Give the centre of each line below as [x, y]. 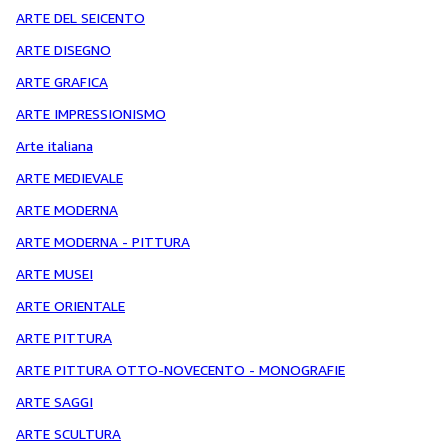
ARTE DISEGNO [63, 49]
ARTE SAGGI [54, 401]
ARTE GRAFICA [62, 81]
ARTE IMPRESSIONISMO [91, 113]
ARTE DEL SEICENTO [80, 17]
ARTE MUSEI [54, 273]
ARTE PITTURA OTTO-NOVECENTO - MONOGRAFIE [180, 369]
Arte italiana [54, 145]
